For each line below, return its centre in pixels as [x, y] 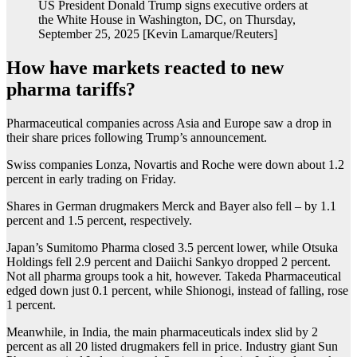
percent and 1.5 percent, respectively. [99, 221]
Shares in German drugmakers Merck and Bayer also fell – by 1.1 [171, 206]
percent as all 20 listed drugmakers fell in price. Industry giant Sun [172, 347]
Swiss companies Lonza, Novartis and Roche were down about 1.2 [175, 165]
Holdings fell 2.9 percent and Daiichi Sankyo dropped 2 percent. [169, 262]
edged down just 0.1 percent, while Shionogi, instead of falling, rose [177, 291]
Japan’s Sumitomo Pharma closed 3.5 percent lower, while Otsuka [172, 248]
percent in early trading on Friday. [91, 179]
